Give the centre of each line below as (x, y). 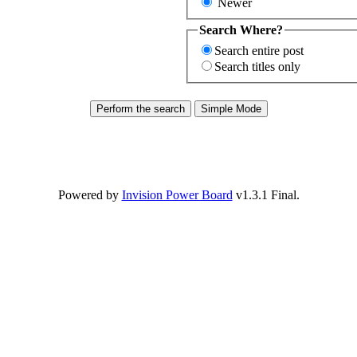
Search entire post (259, 50)
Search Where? (241, 30)
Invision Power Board (177, 195)
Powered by (90, 195)
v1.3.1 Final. (266, 195)
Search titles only (257, 66)
